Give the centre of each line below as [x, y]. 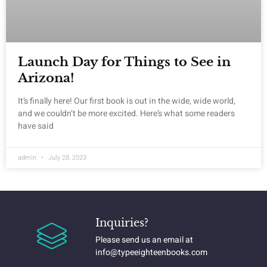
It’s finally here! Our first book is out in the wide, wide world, [127, 101]
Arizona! [46, 78]
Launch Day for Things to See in [124, 62]
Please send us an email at [144, 240]
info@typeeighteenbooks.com [151, 252]
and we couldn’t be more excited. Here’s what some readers [126, 113]
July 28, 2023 [66, 157]
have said [36, 126]
